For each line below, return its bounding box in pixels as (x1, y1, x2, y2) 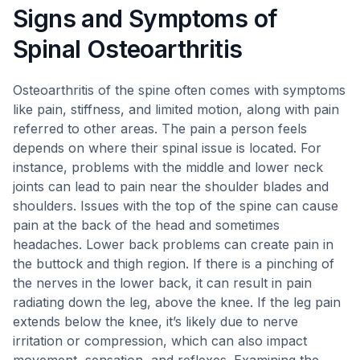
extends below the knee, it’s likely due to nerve (13, 313, 298, 329)
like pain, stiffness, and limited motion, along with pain (13, 101, 339, 117)
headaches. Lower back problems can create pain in (13, 236, 333, 252)
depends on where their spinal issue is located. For (13, 140, 321, 156)
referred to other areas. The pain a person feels (13, 121, 307, 137)
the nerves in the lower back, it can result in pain (13, 275, 312, 291)
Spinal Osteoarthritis (13, 35, 243, 63)
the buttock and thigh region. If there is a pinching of (13, 256, 334, 272)
